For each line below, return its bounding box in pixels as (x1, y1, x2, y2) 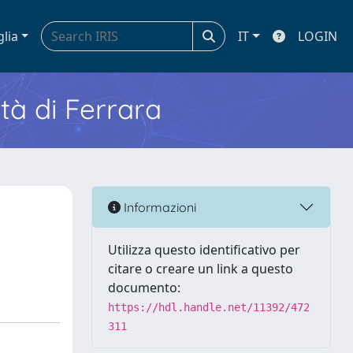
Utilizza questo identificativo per (108, 241, 300, 258)
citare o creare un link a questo (108, 260, 293, 277)
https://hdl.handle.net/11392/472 (108, 301, 310, 314)
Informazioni (121, 199, 196, 215)
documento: (108, 279, 180, 296)
